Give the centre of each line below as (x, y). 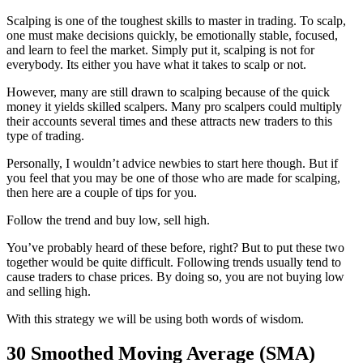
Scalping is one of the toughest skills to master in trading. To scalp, (176, 20)
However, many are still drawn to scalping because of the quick (168, 92)
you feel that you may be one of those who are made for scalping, (173, 177)
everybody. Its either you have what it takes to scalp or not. (156, 64)
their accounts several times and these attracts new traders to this (169, 121)
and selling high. (49, 291)
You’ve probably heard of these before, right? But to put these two (175, 247)
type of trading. (45, 135)
